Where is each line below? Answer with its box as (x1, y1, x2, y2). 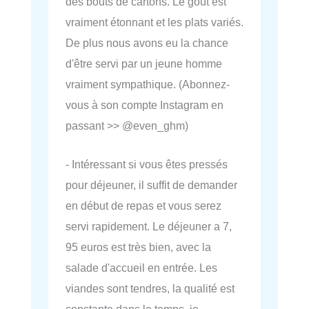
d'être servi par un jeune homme (66, 57, 222, 70)
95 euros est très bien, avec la (66, 240, 211, 253)
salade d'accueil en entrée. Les (66, 261, 217, 274)
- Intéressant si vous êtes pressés (66, 157, 228, 170)
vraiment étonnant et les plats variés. (66, 15, 243, 28)
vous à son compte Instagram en (66, 98, 223, 111)
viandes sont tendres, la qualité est (66, 281, 235, 295)
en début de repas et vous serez (66, 199, 221, 212)
